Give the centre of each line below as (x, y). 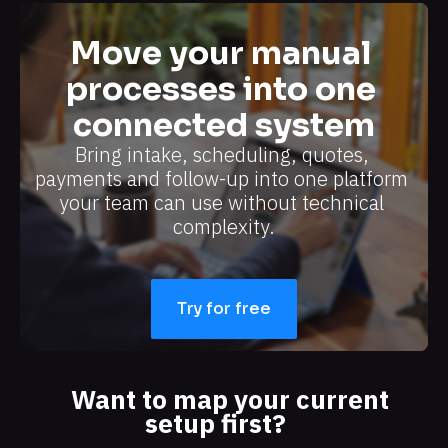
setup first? (215, 422)
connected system (224, 124)
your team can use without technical (221, 202)
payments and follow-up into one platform (221, 178)
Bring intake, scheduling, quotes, (221, 154)
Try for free (224, 308)
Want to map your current (230, 398)
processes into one (220, 88)
